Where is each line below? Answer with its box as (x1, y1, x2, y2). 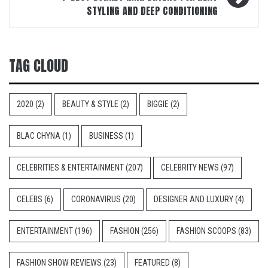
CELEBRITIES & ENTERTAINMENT (17, 163, 124, 172)
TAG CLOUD (9, 55, 68, 77)
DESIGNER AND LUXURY (154, 194, 233, 204)
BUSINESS (89, 131, 123, 141)
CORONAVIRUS (71, 194, 121, 204)
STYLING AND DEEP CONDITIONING (87, 4, 218, 18)
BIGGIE (147, 99, 169, 109)
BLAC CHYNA (17, 131, 60, 141)
